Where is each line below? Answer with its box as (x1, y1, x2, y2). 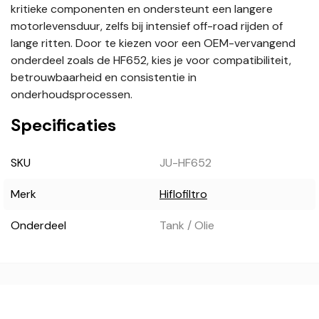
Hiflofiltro (159, 187, 207, 202)
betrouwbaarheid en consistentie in (11, 70, 197, 85)
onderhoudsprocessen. (11, 87, 132, 103)
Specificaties (11, 114, 116, 137)
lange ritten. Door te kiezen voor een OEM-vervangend (11, 36, 296, 51)
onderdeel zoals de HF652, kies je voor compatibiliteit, (11, 53, 291, 68)
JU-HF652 (159, 155, 211, 171)
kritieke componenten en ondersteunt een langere (11, 1, 273, 17)
